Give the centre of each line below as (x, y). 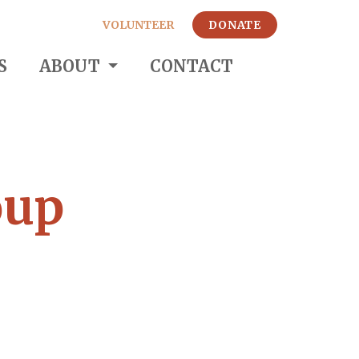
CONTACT (191, 66)
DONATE (235, 25)
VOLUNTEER (139, 25)
